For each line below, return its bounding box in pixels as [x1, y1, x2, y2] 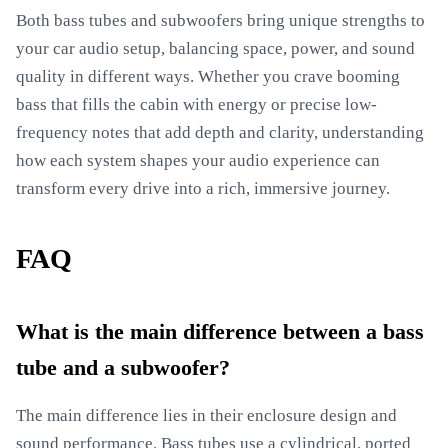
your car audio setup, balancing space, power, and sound [16, 39, 415, 58]
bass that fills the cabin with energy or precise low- [16, 95, 377, 114]
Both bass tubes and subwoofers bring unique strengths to [16, 11, 425, 30]
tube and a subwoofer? [16, 356, 230, 380]
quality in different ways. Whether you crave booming [16, 67, 400, 86]
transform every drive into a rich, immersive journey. [16, 179, 390, 198]
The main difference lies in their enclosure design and [16, 406, 397, 425]
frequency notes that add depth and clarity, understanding [16, 123, 424, 142]
